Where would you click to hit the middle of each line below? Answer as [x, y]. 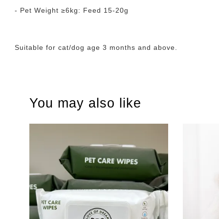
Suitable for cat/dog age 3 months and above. [96, 47]
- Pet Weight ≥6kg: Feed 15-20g [72, 10]
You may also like [85, 103]
